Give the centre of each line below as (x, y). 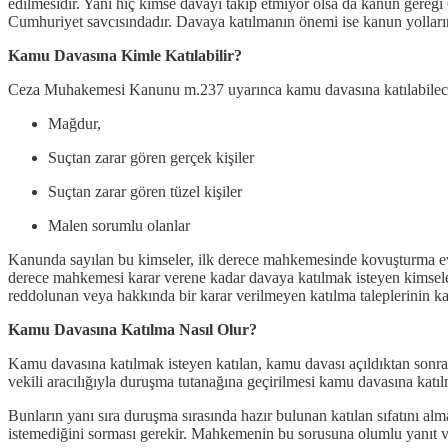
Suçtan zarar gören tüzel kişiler (145, 192)
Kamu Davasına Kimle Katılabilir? (125, 56)
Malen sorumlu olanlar (119, 226)
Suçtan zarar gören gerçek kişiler (151, 158)
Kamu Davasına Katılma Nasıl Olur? (132, 330)
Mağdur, (74, 124)
